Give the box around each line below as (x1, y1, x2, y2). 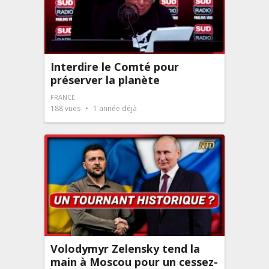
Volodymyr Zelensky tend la (50, 241, 200, 256)
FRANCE (50, 92, 75, 101)
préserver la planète (50, 73, 160, 87)
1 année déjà (91, 103, 137, 113)
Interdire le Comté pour (50, 59, 179, 74)
